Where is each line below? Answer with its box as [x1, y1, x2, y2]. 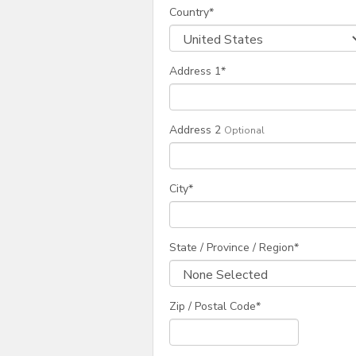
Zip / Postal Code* [169, 299, 261, 315]
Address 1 [169, 64, 221, 79]
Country [169, 5, 209, 21]
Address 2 [169, 122, 221, 138]
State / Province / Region [169, 240, 294, 256]
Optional [224, 124, 265, 137]
